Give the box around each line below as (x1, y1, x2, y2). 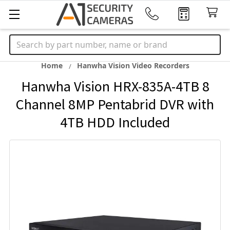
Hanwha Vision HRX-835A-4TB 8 (21, 77, 209, 95)
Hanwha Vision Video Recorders (76, 61, 189, 70)
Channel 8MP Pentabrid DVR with (16, 95, 214, 113)
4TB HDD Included (60, 113, 170, 131)
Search (9, 35, 36, 46)
